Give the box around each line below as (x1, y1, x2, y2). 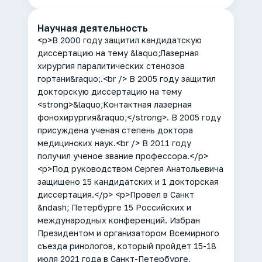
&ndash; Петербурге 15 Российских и (37, 202, 191, 212)
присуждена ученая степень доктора (37, 125, 193, 135)
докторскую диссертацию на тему (37, 87, 182, 96)
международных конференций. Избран (37, 215, 200, 225)
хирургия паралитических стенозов (37, 61, 185, 71)
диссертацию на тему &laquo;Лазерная (37, 48, 199, 58)
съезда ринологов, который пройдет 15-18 (37, 241, 216, 251)
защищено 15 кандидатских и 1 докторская (37, 177, 219, 187)
